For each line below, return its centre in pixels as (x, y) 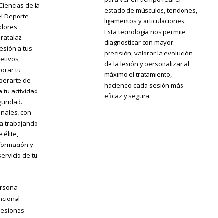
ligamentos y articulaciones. (145, 21)
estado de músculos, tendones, (150, 10)
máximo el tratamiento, (138, 74)
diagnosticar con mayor (138, 42)
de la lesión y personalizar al (146, 64)
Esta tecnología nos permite (145, 31)
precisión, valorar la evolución (148, 53)
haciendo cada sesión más (144, 85)
